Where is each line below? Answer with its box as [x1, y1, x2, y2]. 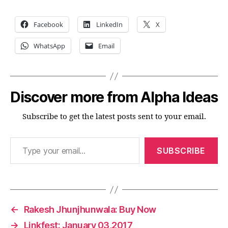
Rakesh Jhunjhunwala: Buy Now [23, 204, 156, 215]
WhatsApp [34, 41, 65, 50]
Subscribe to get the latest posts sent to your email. [22, 112, 206, 122]
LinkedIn [96, 20, 123, 29]
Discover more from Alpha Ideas [10, 89, 218, 106]
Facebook [34, 20, 63, 29]
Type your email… [10, 132, 39, 142]
